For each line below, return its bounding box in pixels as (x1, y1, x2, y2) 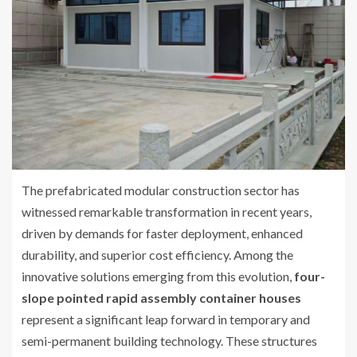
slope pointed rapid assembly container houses (22, 289, 301, 305)
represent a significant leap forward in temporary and (22, 311, 310, 327)
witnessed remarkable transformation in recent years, (22, 203, 312, 219)
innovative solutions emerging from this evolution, (22, 268, 294, 284)
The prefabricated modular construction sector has (22, 182, 300, 198)
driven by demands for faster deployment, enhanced (22, 225, 303, 241)
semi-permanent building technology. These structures (22, 332, 317, 348)
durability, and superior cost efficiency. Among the (22, 246, 293, 262)
